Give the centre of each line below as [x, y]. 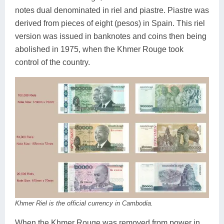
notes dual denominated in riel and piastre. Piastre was [112, 10]
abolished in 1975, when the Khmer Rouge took [99, 49]
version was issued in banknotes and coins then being [111, 36]
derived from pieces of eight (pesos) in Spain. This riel [110, 23]
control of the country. [52, 62]
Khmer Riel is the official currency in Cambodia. [84, 203]
